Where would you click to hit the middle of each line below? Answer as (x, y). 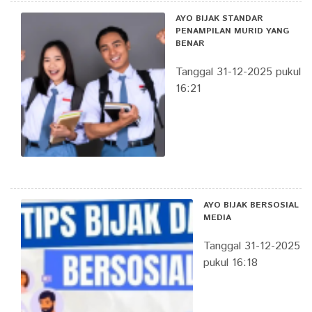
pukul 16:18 (230, 263)
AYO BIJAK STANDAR (220, 18)
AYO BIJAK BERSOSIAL (251, 205)
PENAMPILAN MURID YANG (233, 31)
